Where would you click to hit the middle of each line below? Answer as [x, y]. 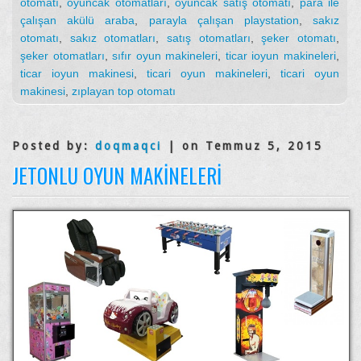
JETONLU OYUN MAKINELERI [117, 176]
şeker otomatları [62, 56]
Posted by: [54, 146]
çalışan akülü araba [78, 21]
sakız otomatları [113, 38]
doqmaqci [129, 146]
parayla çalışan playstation [224, 21]
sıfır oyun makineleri [165, 56]
